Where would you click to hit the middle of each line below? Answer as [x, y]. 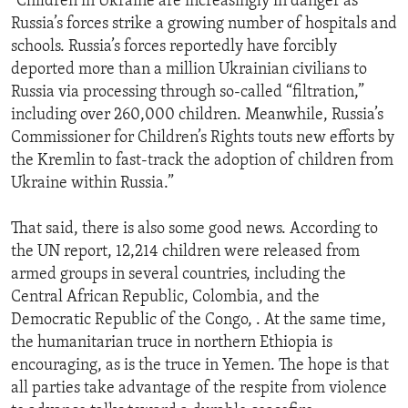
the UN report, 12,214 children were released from [185, 252]
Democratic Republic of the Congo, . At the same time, [199, 321]
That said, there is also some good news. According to [194, 229]
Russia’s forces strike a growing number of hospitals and [204, 25]
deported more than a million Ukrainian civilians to [189, 70]
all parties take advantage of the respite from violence [199, 389]
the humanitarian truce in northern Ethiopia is [172, 343]
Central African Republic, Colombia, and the [165, 298]
